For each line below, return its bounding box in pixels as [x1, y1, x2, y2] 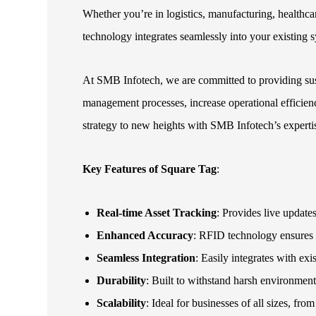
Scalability [97, 297, 147, 310]
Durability [97, 274, 147, 287]
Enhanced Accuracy [97, 229, 194, 242]
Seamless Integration [97, 252, 196, 265]
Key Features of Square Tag [83, 163, 217, 176]
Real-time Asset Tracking [97, 207, 217, 219]
